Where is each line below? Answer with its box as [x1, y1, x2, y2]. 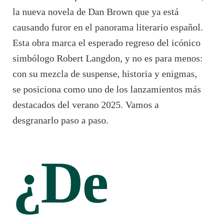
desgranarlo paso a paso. [12, 115, 108, 126]
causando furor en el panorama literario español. [12, 22, 203, 33]
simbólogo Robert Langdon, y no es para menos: [12, 53, 203, 64]
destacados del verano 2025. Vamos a [12, 99, 159, 110]
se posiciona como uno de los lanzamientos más [12, 84, 201, 95]
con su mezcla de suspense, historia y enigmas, [12, 68, 197, 79]
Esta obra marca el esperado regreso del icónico [12, 37, 201, 48]
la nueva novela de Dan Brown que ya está [12, 6, 179, 17]
